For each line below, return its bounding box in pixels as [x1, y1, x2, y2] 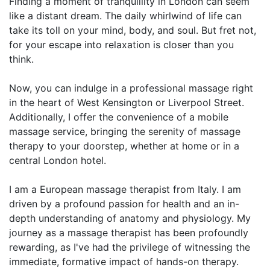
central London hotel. [9, 154, 106, 166]
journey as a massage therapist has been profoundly [9, 226, 248, 239]
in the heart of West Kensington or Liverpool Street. [9, 96, 244, 108]
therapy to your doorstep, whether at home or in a [9, 139, 239, 152]
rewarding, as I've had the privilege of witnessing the [9, 240, 250, 253]
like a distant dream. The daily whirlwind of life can [9, 9, 242, 22]
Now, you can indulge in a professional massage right [9, 81, 253, 94]
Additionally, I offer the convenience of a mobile [9, 110, 228, 123]
